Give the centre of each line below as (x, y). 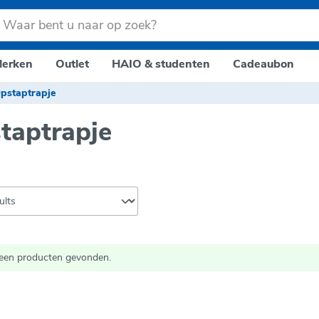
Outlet (72, 64)
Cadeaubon (263, 64)
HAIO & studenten (161, 64)
